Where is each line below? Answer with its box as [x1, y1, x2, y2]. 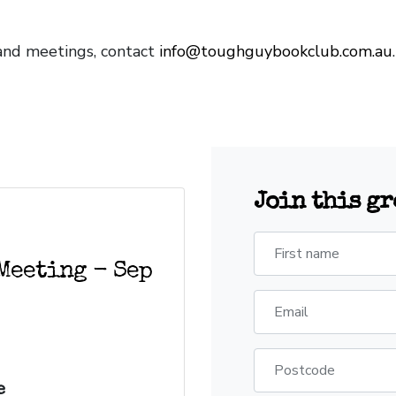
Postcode [274, 361, 335, 381]
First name [274, 244, 339, 264]
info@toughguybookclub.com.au [159, 41, 392, 63]
